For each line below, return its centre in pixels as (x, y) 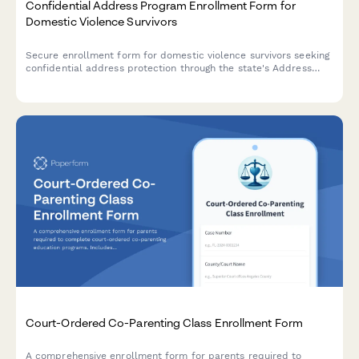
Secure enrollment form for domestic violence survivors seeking (177, 55)
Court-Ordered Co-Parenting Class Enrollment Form (164, 323)
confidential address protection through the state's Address (169, 68)
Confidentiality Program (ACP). (97, 81)
